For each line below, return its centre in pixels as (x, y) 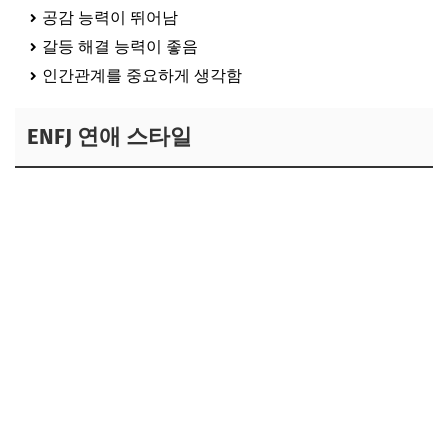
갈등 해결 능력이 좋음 (120, 46)
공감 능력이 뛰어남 (110, 17)
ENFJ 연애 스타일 (109, 136)
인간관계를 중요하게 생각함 (142, 75)
